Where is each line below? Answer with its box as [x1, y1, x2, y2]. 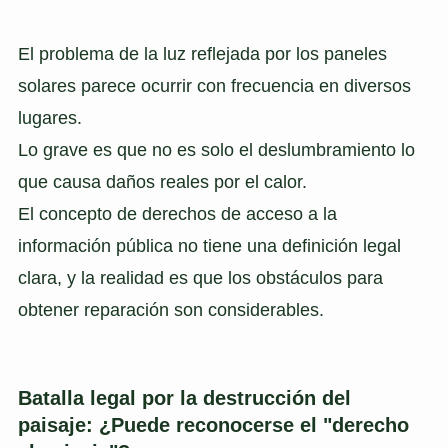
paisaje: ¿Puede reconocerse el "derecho [17, 414, 409, 437]
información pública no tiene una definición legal [17, 236, 401, 257]
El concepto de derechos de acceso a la [17, 204, 337, 225]
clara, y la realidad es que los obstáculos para [17, 268, 383, 289]
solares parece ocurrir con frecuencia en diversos [17, 76, 411, 97]
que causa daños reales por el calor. [17, 172, 307, 193]
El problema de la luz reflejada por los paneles [17, 44, 387, 65]
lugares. [17, 108, 82, 129]
